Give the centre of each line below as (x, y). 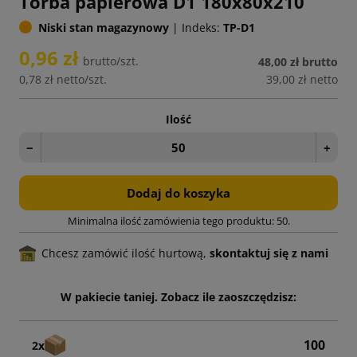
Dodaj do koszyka (178, 193)
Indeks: (201, 28)
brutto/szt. (111, 61)
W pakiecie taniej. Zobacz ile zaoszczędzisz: (178, 297)
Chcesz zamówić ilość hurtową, (126, 253)
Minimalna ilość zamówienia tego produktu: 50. (178, 221)
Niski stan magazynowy (104, 28)
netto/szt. (82, 80)
